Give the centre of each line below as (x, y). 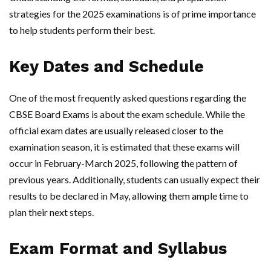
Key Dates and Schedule (106, 67)
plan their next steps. (51, 212)
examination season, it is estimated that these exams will (124, 147)
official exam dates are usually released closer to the (116, 131)
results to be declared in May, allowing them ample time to (129, 196)
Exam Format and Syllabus (118, 249)
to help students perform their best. (82, 30)
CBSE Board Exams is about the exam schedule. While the (127, 114)
